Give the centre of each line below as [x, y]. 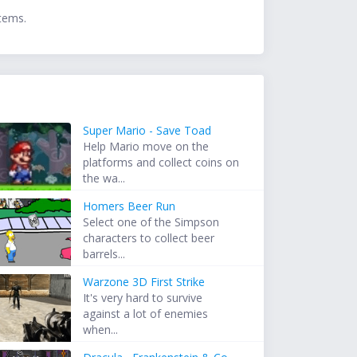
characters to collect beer [149, 238]
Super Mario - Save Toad [147, 131]
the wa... [104, 178]
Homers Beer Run [129, 206]
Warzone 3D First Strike [144, 282]
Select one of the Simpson [151, 222]
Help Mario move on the [146, 147]
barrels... [104, 254]
